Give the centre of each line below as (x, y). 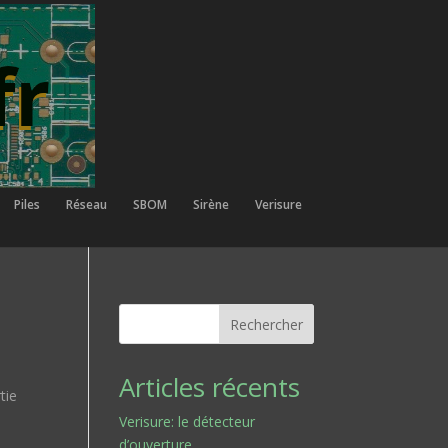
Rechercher (266, 324)
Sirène (210, 204)
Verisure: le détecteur (187, 421)
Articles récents (210, 387)
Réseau (86, 204)
